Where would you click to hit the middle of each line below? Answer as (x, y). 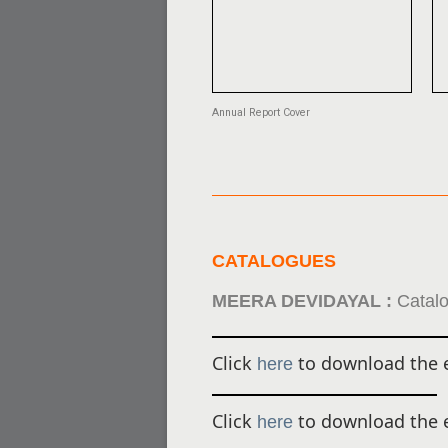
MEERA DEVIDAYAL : (304, 301)
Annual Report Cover (261, 112)
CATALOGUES (274, 261)
